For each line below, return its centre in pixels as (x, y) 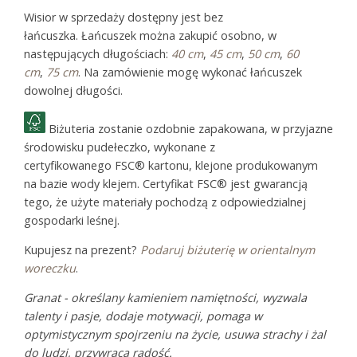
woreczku (50, 268)
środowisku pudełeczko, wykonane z (120, 147)
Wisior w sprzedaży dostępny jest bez (124, 18)
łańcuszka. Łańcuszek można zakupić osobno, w (150, 36)
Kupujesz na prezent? (82, 249)
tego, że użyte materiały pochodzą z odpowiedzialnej (165, 202)
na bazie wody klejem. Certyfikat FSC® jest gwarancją (166, 183)
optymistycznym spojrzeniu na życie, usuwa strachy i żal (175, 335)
